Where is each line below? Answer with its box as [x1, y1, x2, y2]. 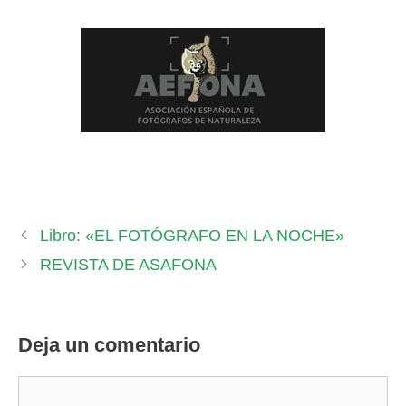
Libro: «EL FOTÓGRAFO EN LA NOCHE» [39, 227, 344, 246]
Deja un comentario [18, 333, 200, 357]
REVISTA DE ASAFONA [39, 256, 217, 275]
